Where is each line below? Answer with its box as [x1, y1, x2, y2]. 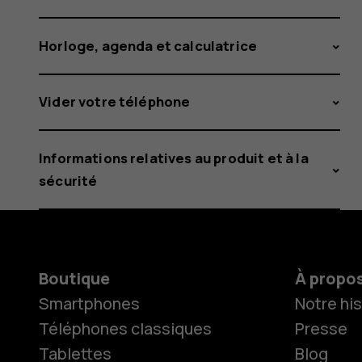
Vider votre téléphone [39, 92, 191, 112]
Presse [294, 317, 347, 339]
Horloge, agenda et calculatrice [39, 36, 258, 55]
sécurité [39, 170, 98, 190]
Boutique [39, 267, 110, 289]
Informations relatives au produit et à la [39, 148, 309, 167]
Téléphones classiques [39, 317, 212, 339]
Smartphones [39, 292, 140, 314]
